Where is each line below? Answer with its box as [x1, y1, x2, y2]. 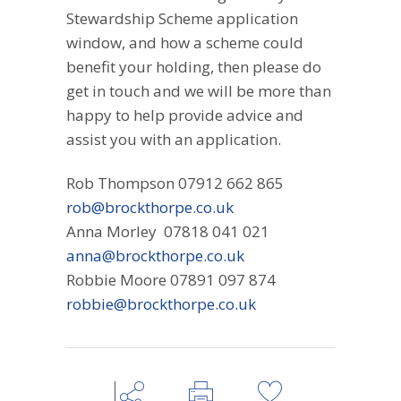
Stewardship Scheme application [66, 8, 298, 30]
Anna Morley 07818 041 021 [66, 221, 273, 243]
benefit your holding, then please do [66, 56, 321, 78]
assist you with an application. [66, 129, 281, 150]
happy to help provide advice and [66, 105, 303, 126]
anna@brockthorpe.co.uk [66, 245, 244, 267]
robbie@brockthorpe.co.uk [66, 294, 256, 315]
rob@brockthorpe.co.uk [66, 197, 234, 218]
